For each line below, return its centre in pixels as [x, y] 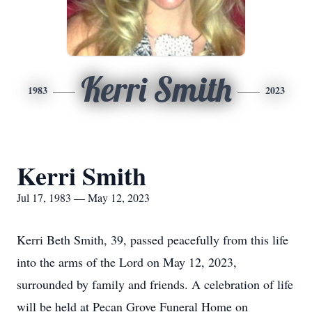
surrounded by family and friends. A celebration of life [155, 284]
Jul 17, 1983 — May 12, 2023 [83, 197]
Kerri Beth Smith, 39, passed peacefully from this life [153, 240]
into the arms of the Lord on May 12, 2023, [127, 262]
